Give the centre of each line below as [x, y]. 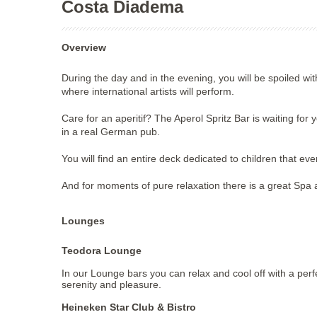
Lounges [86, 221]
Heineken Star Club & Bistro [129, 307]
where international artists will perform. [148, 92]
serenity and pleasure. [111, 285]
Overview [88, 48]
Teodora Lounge [102, 251]
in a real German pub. [111, 132]
